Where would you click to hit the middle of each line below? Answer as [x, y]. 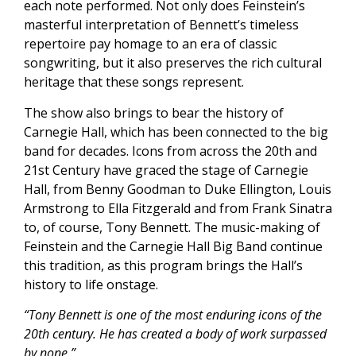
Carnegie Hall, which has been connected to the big [176, 132]
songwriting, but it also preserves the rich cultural [173, 63]
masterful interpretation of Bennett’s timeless [161, 25]
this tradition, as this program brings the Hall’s [163, 265]
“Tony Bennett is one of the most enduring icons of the [173, 315]
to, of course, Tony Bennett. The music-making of [172, 227]
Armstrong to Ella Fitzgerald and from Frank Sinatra [178, 208]
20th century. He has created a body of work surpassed [175, 334]
